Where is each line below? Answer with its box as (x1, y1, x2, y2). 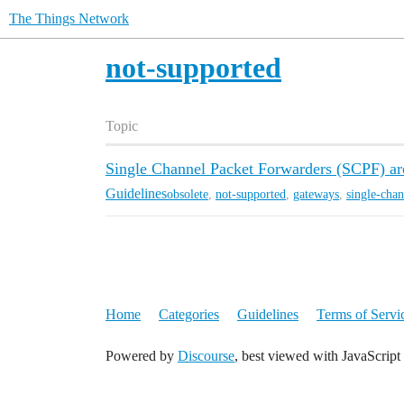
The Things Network (9, 11, 129, 26)
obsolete (167, 187, 208, 201)
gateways (293, 187, 339, 201)
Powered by (106, 348, 178, 363)
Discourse (178, 348, 234, 363)
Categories (159, 307, 219, 322)
